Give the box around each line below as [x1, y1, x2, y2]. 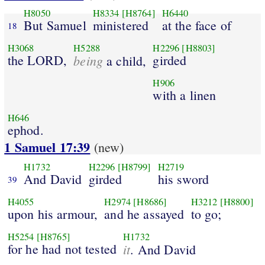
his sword [157, 170, 209, 188]
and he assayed [104, 205, 185, 222]
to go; [190, 205, 222, 222]
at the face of [161, 16, 232, 34]
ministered [92, 16, 149, 34]
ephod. [7, 121, 44, 138]
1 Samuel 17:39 [4, 137, 91, 157]
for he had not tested [7, 240, 117, 257]
